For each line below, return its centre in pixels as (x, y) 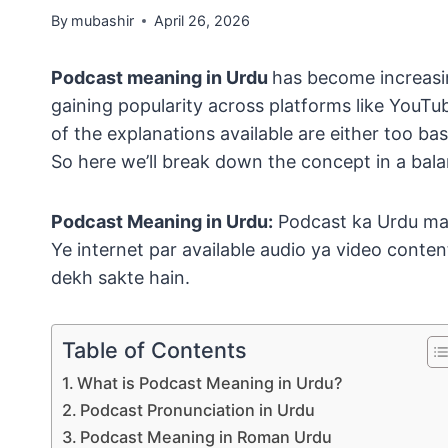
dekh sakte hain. (120, 278)
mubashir (103, 21)
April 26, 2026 (202, 21)
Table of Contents (154, 350)
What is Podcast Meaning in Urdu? (210, 383)
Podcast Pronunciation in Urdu (198, 410)
